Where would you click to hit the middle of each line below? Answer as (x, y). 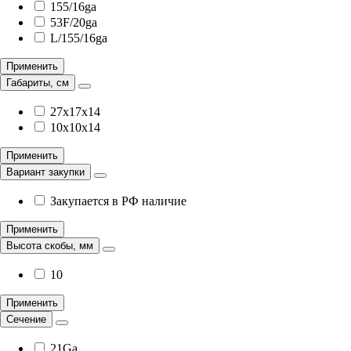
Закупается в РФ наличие (118, 201)
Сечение (26, 320)
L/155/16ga (79, 38)
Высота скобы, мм (50, 246)
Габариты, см (38, 83)
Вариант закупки (45, 172)
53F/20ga (74, 23)
